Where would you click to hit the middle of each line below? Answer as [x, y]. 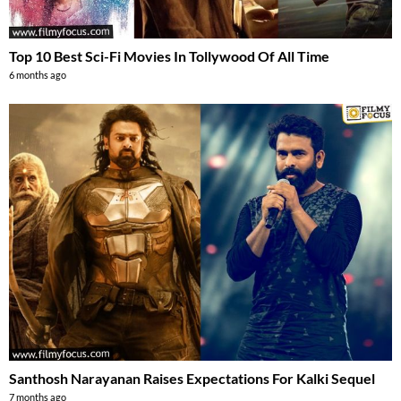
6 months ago [38, 75]
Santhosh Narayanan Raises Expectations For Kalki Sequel [192, 378]
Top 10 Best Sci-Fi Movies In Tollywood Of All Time [169, 56]
